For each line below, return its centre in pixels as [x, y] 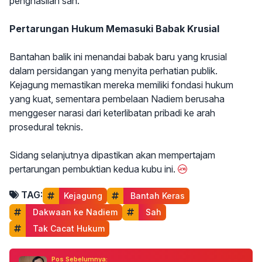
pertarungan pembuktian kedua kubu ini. [92, 169]
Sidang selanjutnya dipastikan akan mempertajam [112, 155]
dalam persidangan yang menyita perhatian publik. [113, 71]
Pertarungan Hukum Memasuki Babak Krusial [114, 29]
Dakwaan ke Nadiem [74, 212]
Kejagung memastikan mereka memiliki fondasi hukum [121, 85]
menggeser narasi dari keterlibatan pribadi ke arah [112, 113]
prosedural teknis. [47, 127]
